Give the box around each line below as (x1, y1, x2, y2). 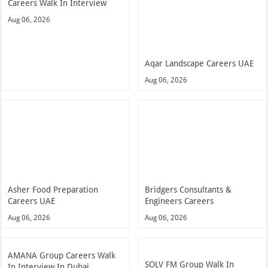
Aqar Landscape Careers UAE (145, 59, 254, 68)
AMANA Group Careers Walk (8, 251, 116, 260)
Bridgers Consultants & (145, 185, 232, 194)
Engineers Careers (145, 196, 214, 206)
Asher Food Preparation (8, 185, 99, 194)
